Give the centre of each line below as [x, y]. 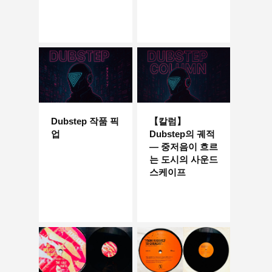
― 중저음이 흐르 [183, 147]
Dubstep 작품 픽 [85, 121]
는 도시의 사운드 [183, 160]
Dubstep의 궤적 [182, 134]
